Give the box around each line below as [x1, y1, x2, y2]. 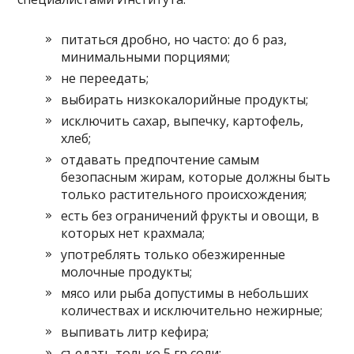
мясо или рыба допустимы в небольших [61, 284, 309, 302]
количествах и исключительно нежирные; [61, 301, 323, 319]
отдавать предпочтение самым [61, 150, 260, 168]
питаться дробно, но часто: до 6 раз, [61, 30, 288, 48]
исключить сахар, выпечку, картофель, [61, 111, 304, 130]
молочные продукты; [61, 262, 193, 281]
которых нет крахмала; [61, 224, 205, 242]
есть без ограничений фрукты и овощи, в [61, 206, 320, 224]
